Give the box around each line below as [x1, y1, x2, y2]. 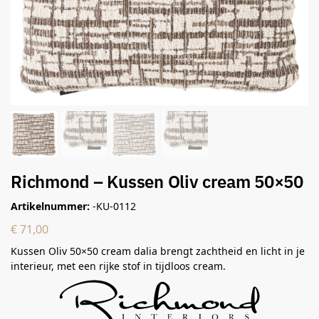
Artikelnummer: [11, 199, 90, 213]
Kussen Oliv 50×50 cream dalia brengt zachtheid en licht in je [11, 244, 305, 258]
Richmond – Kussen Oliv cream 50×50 [11, 170, 303, 194]
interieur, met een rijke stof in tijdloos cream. [11, 258, 226, 273]
